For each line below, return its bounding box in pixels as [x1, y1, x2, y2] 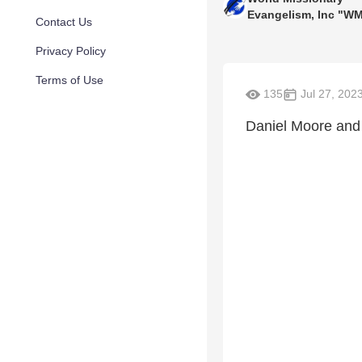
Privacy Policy [36, 44, 106, 57]
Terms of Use [36, 74, 103, 86]
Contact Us [36, 15, 92, 28]
